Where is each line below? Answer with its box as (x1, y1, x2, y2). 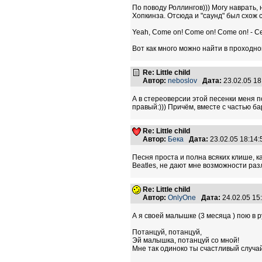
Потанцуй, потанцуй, (132, 228, 202, 236)
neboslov (168, 77, 197, 85)
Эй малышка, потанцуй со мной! (132, 236, 239, 244)
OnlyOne (168, 194, 196, 202)
